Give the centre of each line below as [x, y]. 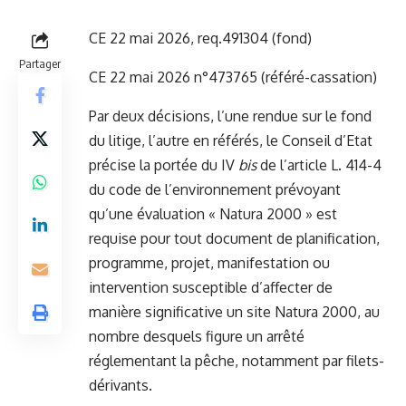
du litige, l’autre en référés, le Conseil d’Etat [231, 141]
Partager [40, 64]
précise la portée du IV [164, 165]
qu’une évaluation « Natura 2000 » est [213, 214]
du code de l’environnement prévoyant [215, 190]
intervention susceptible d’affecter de [211, 288]
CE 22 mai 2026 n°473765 [173, 77]
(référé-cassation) [317, 77]
